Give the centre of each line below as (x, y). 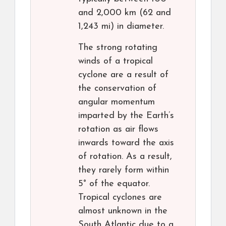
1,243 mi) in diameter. (121, 27)
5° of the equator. (114, 184)
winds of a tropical (116, 62)
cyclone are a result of (123, 75)
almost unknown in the (123, 211)
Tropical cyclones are (120, 198)
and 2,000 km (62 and (125, 13)
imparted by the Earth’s (126, 116)
